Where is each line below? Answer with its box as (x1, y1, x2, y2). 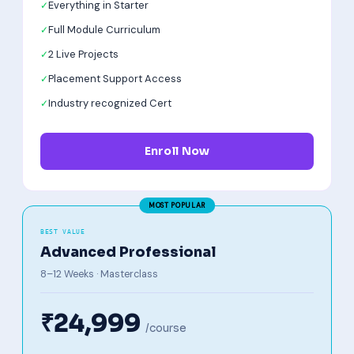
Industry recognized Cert (48, 96, 171, 110)
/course (145, 322, 186, 335)
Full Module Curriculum (48, 23, 160, 36)
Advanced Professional (40, 243, 216, 261)
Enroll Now (144, 144, 210, 158)
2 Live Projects (48, 47, 119, 61)
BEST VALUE (40, 228, 85, 235)
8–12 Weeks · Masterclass (40, 268, 158, 281)
